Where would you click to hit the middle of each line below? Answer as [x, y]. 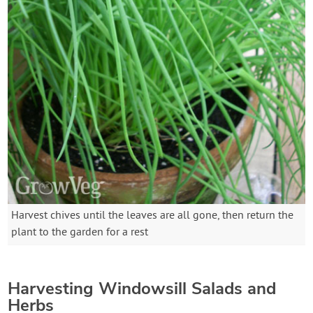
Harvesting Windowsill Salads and [142, 289]
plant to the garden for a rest [80, 233]
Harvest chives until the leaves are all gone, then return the [153, 216]
